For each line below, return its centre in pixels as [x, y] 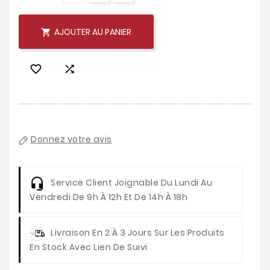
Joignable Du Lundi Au [162, 183]
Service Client [81, 183]
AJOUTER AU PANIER [93, 32]
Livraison [71, 233]
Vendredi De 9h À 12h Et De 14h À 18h [108, 197]
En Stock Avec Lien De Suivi [89, 247]
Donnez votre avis [71, 140]
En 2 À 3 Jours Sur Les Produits [157, 233]
